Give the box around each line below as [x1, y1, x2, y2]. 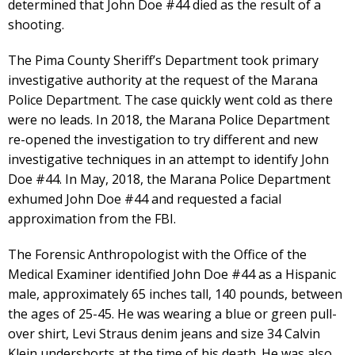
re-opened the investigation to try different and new [8, 130, 318, 148]
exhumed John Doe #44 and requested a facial [8, 189, 281, 208]
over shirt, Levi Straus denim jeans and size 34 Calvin [8, 324, 320, 342]
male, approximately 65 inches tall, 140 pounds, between [8, 284, 342, 303]
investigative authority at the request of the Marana [8, 71, 318, 89]
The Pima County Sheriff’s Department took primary [8, 51, 319, 69]
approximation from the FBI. [8, 209, 176, 227]
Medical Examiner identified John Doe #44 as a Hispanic [8, 265, 336, 283]
